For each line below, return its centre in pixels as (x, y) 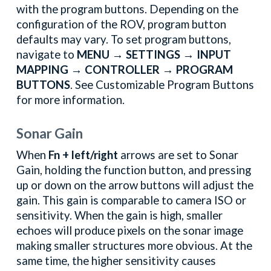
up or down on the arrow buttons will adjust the (135, 185)
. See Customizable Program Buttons (162, 85)
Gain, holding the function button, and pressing (134, 170)
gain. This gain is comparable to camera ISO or (132, 201)
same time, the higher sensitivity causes (116, 261)
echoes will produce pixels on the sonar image (130, 231)
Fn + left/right (85, 155)
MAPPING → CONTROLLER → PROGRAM (125, 70)
